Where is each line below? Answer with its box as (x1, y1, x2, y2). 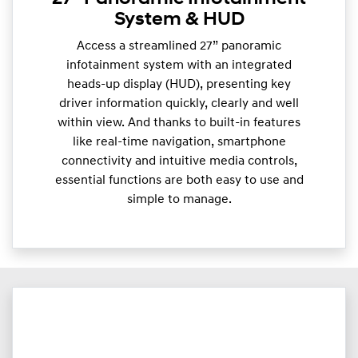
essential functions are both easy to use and (54, 174, 304, 188)
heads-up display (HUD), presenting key (67, 78, 291, 92)
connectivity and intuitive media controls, (61, 155, 297, 169)
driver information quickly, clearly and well (59, 97, 299, 111)
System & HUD (113, 10, 245, 30)
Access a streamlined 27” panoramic (77, 40, 281, 54)
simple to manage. (126, 193, 232, 207)
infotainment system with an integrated (66, 59, 292, 73)
